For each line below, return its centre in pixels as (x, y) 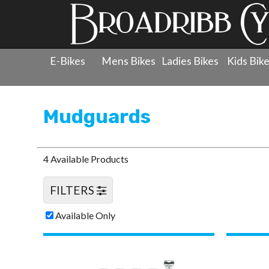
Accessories (114, 80)
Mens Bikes (129, 61)
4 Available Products (86, 159)
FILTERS (73, 190)
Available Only (85, 215)
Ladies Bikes (190, 61)
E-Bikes (68, 61)
